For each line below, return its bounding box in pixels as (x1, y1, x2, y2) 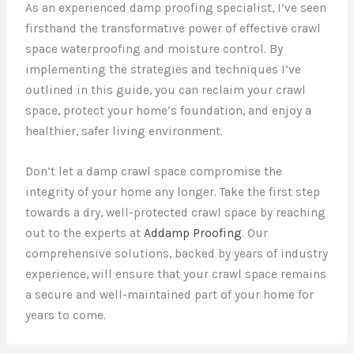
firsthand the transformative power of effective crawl (25, 21, 322, 36)
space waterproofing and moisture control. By (25, 41, 284, 56)
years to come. (25, 307, 107, 322)
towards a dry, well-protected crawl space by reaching (25, 205, 326, 220)
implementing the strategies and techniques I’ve (25, 62, 302, 77)
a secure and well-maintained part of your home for (25, 287, 314, 302)
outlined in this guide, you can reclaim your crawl (25, 82, 307, 97)
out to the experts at (25, 225, 145, 240)
